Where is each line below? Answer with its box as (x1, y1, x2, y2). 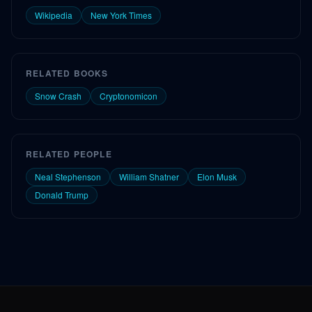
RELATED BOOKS (26, 67, 109, 79)
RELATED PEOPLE (26, 148, 112, 160)
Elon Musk (197, 171, 237, 182)
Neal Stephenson (35, 171, 101, 182)
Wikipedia (35, 9, 72, 21)
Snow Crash (35, 90, 81, 102)
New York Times (91, 9, 152, 21)
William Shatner (119, 171, 179, 182)
